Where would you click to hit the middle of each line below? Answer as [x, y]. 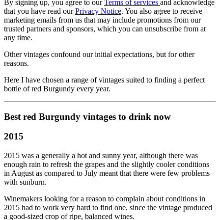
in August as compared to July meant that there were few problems [107, 173]
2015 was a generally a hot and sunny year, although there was [101, 156]
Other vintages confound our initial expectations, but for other [99, 54]
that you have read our [40, 11]
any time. [18, 37]
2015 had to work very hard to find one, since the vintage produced [108, 208]
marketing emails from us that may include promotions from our [102, 20]
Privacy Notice [98, 11]
